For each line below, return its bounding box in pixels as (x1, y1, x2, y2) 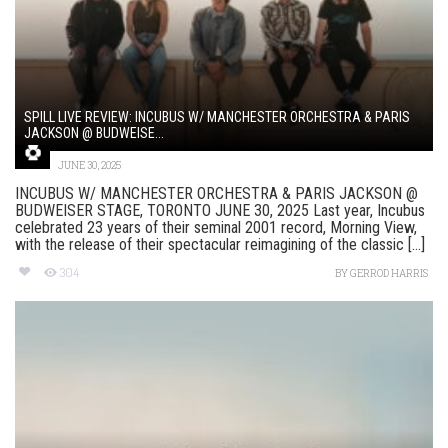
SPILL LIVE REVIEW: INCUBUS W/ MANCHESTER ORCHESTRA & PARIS (24, 109, 410, 126)
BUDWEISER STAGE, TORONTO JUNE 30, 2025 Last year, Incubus (15, 201, 425, 221)
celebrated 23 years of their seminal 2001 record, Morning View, (15, 218, 417, 238)
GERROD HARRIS (350, 267, 428, 281)
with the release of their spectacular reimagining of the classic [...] (15, 235, 425, 255)
